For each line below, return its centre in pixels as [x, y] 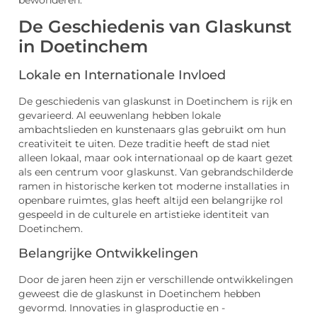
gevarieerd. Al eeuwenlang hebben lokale [120, 116]
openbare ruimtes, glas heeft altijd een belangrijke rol [151, 201]
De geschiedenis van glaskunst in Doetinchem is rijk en [155, 102]
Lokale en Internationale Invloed [122, 75]
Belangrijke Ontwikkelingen [108, 253]
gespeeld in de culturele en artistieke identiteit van [144, 215]
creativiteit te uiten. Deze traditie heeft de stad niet [144, 144]
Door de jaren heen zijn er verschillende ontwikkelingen [156, 279]
